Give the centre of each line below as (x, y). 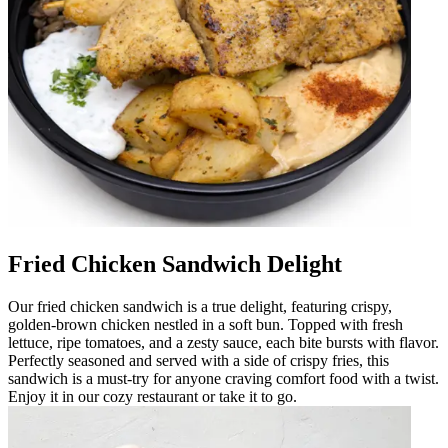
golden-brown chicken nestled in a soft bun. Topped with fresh (205, 324)
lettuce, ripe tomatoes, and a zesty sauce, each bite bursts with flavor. (223, 342)
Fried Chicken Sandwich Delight (175, 263)
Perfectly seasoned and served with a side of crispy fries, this (198, 360)
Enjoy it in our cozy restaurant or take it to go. (152, 396)
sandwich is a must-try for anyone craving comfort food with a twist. (223, 378)
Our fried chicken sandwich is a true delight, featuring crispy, (200, 306)
